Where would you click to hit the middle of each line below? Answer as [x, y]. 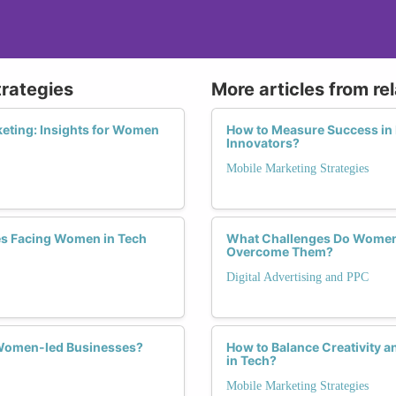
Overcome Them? [280, 251]
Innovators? [263, 142]
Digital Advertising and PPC [297, 277]
